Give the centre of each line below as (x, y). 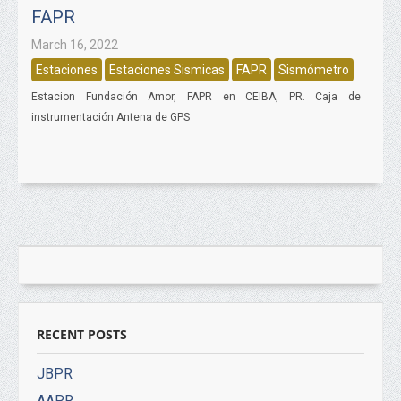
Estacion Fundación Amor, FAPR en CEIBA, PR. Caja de (196, 97)
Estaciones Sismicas (167, 70)
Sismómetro (314, 70)
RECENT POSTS (82, 334)
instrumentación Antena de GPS (111, 117)
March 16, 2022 (75, 45)
